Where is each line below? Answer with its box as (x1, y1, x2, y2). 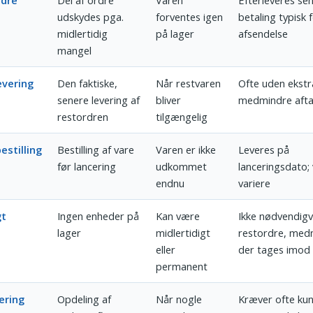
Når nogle (156, 292, 203, 307)
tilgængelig (156, 110, 208, 124)
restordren (57, 110, 109, 124)
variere (238, 176, 271, 191)
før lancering (57, 159, 117, 174)
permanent (156, 259, 208, 274)
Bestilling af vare (57, 143, 135, 157)
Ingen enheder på (57, 209, 140, 224)
